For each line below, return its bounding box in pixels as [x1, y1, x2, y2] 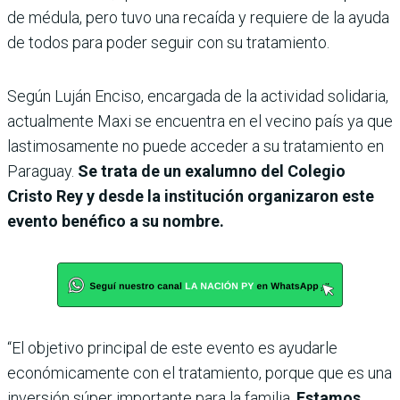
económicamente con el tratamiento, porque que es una [7, 363, 392, 383]
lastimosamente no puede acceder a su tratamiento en [7, 137, 384, 156]
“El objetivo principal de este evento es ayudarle [7, 338, 337, 358]
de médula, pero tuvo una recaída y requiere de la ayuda [7, 8, 389, 28]
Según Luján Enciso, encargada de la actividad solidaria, [7, 87, 388, 106]
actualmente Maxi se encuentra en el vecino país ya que [7, 112, 393, 131]
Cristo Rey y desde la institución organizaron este [7, 187, 374, 206]
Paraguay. [7, 162, 78, 181]
